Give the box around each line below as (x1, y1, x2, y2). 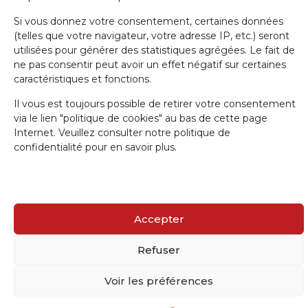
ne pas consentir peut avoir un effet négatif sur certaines (14, 58, 286, 71)
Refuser (137, 243, 180, 256)
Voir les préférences (104, 274, 213, 287)
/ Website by (206, 80, 258, 91)
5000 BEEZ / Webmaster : (43, 80, 150, 91)
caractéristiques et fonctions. (14, 73, 154, 85)
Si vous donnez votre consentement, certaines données (14, 15, 283, 27)
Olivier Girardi (150, 80, 206, 91)
